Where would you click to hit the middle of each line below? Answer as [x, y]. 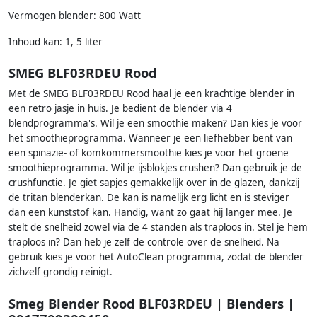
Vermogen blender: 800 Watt [75, 16]
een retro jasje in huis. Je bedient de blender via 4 [120, 109]
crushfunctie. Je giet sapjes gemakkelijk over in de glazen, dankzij [154, 183]
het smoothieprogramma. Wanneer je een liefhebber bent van [150, 138]
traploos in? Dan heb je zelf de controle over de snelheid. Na [144, 242]
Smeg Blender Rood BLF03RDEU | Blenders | [151, 303]
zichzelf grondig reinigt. [60, 272]
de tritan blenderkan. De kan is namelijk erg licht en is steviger [149, 198]
